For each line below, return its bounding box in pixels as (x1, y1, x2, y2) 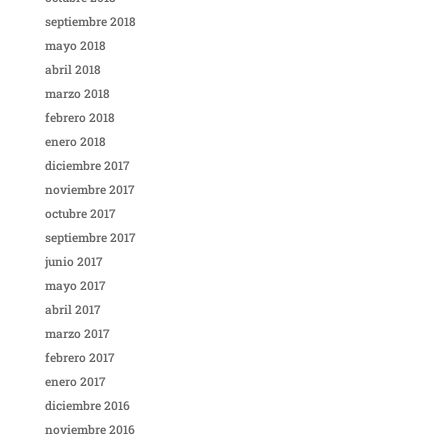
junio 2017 (44, 253, 103, 270)
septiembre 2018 (44, 13, 136, 30)
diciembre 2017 (44, 157, 130, 174)
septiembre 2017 (44, 229, 136, 246)
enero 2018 (44, 133, 106, 150)
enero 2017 (44, 373, 106, 390)
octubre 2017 (44, 205, 116, 222)
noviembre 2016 (44, 421, 135, 438)
